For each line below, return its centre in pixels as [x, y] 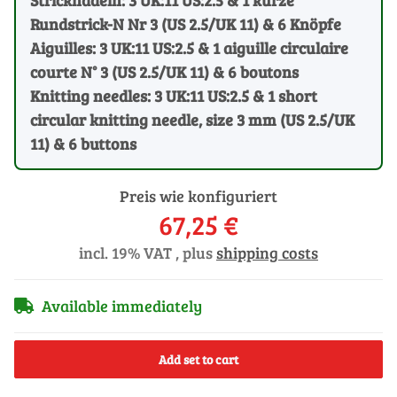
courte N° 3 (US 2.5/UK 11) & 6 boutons [164, 71]
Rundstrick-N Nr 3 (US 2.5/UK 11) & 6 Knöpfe [186, 23]
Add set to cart [198, 359]
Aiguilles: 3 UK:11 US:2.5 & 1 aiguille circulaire [189, 47]
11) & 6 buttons [83, 143]
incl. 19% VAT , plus [148, 252]
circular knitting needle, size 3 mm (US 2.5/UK [192, 119]
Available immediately [122, 305]
